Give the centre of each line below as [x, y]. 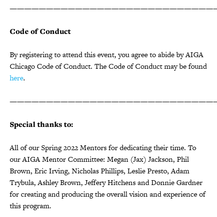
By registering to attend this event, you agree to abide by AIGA [107, 54]
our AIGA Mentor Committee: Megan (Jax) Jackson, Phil [99, 159]
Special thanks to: [41, 124]
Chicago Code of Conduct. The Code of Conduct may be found [108, 66]
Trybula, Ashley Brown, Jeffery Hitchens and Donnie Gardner [106, 182]
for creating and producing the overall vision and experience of [108, 194]
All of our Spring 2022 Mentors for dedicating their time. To [103, 147]
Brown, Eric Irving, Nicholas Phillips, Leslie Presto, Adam [100, 170]
